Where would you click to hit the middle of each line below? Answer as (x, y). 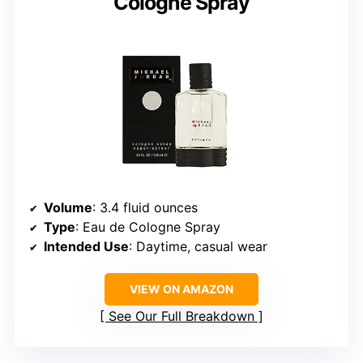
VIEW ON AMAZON (181, 288)
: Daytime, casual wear (198, 246)
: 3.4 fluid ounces (145, 207)
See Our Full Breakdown (181, 316)
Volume (68, 207)
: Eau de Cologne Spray (148, 226)
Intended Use (86, 246)
